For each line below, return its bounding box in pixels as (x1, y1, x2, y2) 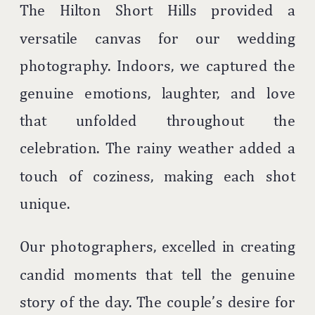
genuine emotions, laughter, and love (20, 84, 296, 103)
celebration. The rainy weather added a (20, 139, 296, 158)
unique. (20, 194, 70, 213)
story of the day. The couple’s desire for (20, 292, 296, 311)
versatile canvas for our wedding (20, 28, 296, 48)
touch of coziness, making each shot (20, 166, 296, 186)
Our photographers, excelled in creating (20, 237, 296, 257)
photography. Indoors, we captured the (20, 56, 296, 75)
